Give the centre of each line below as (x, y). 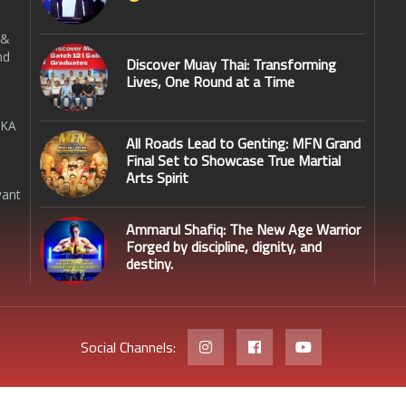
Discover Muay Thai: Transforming (231, 65)
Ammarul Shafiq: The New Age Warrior (243, 230)
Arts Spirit (157, 177)
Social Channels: (128, 348)
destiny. (149, 264)
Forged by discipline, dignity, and (223, 247)
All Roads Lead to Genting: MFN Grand (243, 143)
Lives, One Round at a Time (210, 82)
